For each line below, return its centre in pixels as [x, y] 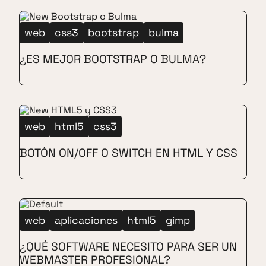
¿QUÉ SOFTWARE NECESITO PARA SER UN [128, 247]
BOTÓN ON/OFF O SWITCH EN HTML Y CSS [129, 153]
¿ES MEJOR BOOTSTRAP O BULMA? [113, 59]
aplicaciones [86, 221]
